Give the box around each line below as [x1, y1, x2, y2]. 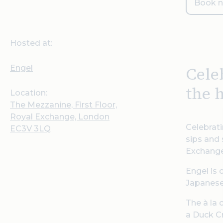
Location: [10, 88, 47, 98]
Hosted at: [10, 38, 52, 48]
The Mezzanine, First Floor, [10, 100, 117, 110]
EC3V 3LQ [10, 124, 51, 133]
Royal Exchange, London [10, 112, 110, 121]
